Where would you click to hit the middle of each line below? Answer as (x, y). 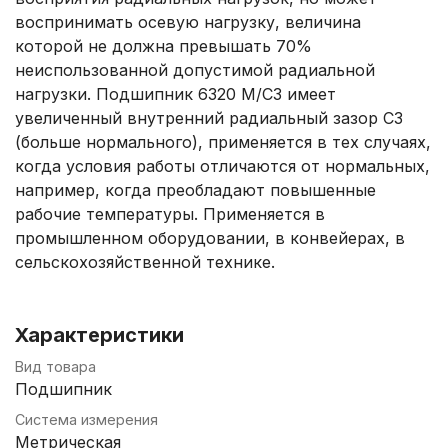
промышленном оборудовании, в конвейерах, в (210, 237)
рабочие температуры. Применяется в (170, 213)
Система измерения (86, 419)
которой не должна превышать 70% (163, 45)
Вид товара (55, 366)
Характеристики (99, 334)
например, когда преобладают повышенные (195, 189)
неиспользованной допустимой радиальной (195, 69)
